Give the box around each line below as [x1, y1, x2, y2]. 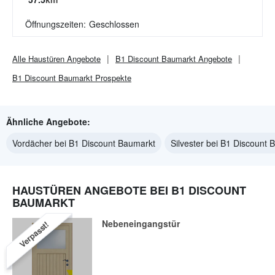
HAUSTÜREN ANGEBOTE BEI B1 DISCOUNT [12, 182, 246, 198]
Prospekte [93, 72, 131, 83]
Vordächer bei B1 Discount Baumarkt [12, 137, 155, 149]
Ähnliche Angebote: [6, 115, 90, 128]
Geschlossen [89, 18, 139, 30]
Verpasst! [17, 218, 51, 250]
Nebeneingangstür [102, 217, 180, 230]
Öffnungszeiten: [25, 18, 86, 30]
